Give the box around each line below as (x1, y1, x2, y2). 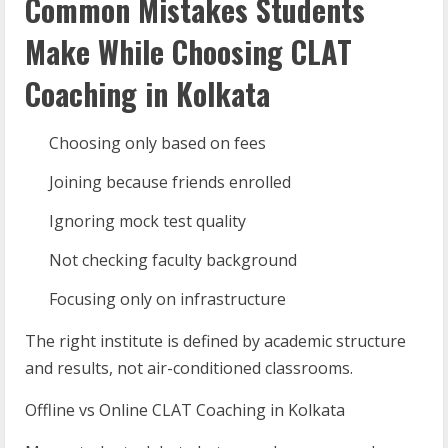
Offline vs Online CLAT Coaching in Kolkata (25, 399, 345, 421)
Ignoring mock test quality (49, 210, 246, 232)
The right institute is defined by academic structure (25, 330, 406, 352)
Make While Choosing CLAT (25, 29, 352, 74)
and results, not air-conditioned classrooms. (25, 357, 353, 379)
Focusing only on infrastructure (49, 288, 286, 310)
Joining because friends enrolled (49, 171, 291, 193)
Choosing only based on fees (49, 132, 266, 154)
